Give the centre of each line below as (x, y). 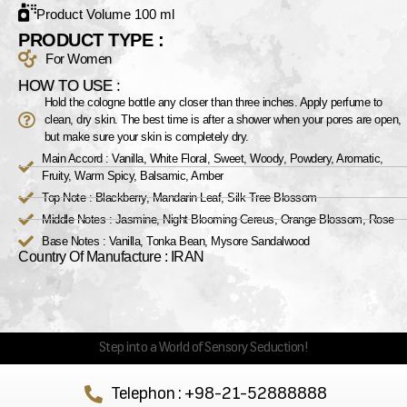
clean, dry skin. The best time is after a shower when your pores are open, (223, 119)
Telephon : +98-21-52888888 (219, 394)
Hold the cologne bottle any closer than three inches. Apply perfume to (213, 102)
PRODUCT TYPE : (91, 40)
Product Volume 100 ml (105, 14)
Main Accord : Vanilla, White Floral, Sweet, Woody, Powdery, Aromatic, (213, 158)
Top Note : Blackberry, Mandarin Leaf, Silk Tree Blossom (179, 197)
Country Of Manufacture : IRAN (111, 256)
